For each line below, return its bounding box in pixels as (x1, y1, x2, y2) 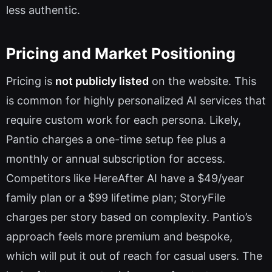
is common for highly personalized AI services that (6, 94, 266, 107)
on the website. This (149, 75, 256, 88)
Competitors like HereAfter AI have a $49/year (6, 172, 244, 185)
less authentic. (6, 4, 80, 17)
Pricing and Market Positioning (6, 44, 236, 63)
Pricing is (6, 75, 55, 88)
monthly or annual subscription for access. (6, 152, 225, 166)
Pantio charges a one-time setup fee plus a (6, 133, 226, 146)
